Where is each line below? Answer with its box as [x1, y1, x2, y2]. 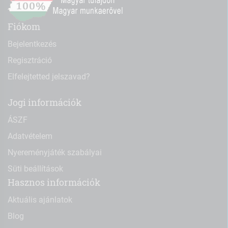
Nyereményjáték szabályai [8, 148, 102, 158]
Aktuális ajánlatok [8, 195, 72, 205]
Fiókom [8, 21, 40, 33]
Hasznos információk [8, 177, 100, 189]
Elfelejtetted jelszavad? [8, 72, 90, 82]
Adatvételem [8, 131, 52, 141]
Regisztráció [8, 55, 52, 66]
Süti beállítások [8, 164, 63, 174]
